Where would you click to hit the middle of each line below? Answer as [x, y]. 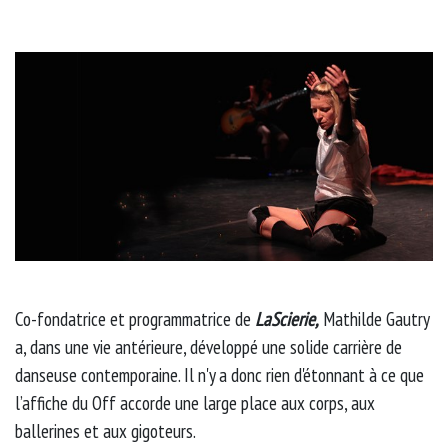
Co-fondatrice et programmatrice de [135, 318]
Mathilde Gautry [374, 318]
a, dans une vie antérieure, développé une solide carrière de [208, 346]
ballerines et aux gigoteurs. [105, 430]
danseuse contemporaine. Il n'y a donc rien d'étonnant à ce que [219, 374]
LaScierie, [287, 318]
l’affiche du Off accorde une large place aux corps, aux [195, 402]
